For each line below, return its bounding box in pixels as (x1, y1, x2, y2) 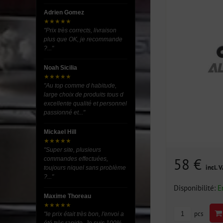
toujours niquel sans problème (44, 164, 126, 171)
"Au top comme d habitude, (44, 82, 116, 89)
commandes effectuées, (44, 155, 108, 162)
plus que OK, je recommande (44, 36, 122, 43)
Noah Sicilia (44, 64, 77, 71)
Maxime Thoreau (44, 193, 91, 200)
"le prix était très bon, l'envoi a (44, 211, 124, 218)
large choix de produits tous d (44, 91, 123, 98)
